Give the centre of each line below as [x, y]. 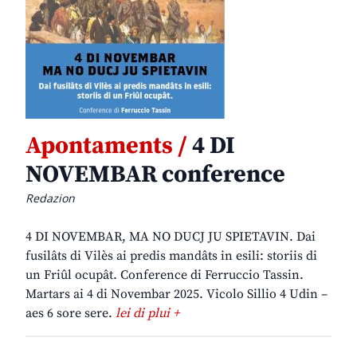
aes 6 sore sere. [71, 314]
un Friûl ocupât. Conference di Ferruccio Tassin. [165, 275]
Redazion [50, 198]
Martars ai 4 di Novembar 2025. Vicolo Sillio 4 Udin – [177, 294]
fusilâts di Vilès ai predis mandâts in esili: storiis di [171, 256]
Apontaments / [106, 146]
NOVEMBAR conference [155, 175]
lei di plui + [147, 314]
